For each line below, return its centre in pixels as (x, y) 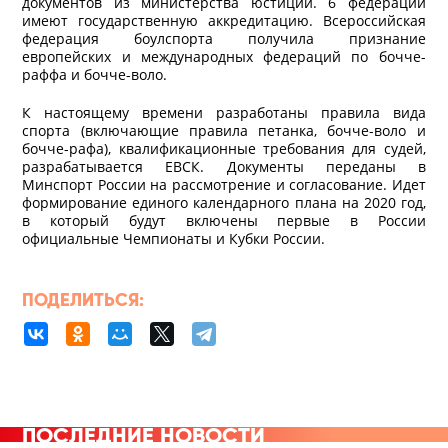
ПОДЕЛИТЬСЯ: (83, 299)
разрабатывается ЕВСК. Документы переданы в (224, 166)
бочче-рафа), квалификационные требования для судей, (224, 148)
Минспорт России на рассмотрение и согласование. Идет (224, 184)
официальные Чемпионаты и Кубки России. (174, 238)
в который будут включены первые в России (224, 220)
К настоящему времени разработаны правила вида (224, 112)
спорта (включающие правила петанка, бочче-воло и (224, 130)
